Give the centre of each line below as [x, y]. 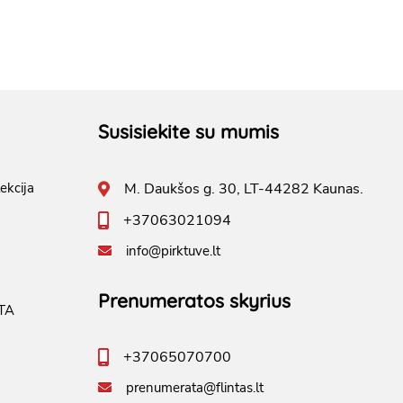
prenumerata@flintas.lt [195, 387]
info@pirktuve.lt [173, 251]
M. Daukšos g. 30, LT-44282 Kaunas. [244, 188]
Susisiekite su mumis [188, 131]
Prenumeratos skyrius [194, 300]
